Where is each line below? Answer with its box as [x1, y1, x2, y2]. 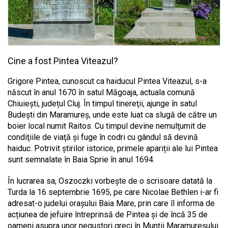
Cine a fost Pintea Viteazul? [8, 55, 118, 66]
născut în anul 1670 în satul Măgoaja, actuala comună [8, 87, 195, 97]
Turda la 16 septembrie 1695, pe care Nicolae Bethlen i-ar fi [8, 187, 218, 197]
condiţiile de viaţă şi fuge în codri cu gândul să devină [8, 132, 198, 142]
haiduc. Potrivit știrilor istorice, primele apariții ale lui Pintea [8, 143, 218, 153]
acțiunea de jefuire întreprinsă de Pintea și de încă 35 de [8, 209, 208, 219]
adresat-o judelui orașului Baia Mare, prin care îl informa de [8, 198, 215, 208]
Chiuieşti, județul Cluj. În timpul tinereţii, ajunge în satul [8, 98, 197, 108]
